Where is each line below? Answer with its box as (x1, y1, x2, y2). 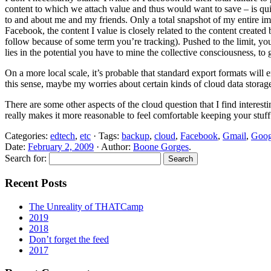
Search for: (5, 153, 47, 164)
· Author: (94, 142, 133, 152)
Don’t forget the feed (29, 233, 109, 244)
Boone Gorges (133, 142, 189, 152)
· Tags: (91, 131, 122, 142)
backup (122, 131, 149, 142)
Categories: (5, 131, 50, 142)
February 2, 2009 (28, 142, 94, 152)
